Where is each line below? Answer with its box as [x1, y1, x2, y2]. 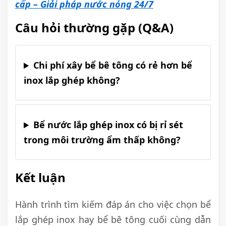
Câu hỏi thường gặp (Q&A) [15, 19, 174, 36]
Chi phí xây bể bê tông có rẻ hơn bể [33, 59, 193, 72]
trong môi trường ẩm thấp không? [24, 134, 181, 146]
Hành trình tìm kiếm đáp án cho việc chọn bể [15, 198, 211, 211]
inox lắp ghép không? [24, 74, 120, 87]
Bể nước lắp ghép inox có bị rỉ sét [33, 119, 184, 131]
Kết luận [15, 169, 66, 186]
